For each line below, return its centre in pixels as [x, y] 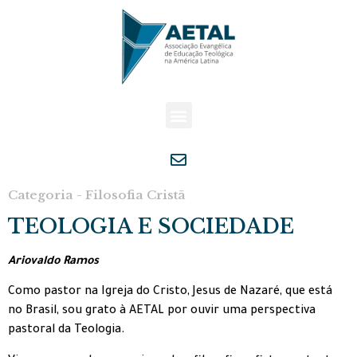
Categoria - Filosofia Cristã [97, 195]
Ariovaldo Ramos [53, 262]
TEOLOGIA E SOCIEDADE [151, 227]
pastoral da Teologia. [67, 331]
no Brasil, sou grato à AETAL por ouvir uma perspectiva [162, 312]
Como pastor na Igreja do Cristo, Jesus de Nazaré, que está [170, 293]
